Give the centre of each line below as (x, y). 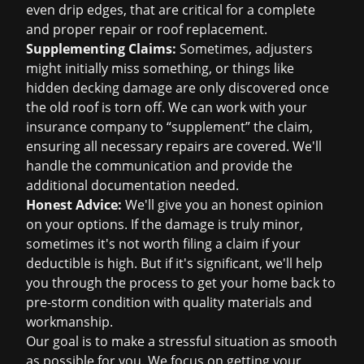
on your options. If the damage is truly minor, (165, 224)
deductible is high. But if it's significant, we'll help (174, 263)
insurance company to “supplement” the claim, (169, 127)
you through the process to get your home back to (181, 283)
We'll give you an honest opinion (223, 205)
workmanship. (69, 322)
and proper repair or (91, 29)
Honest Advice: (74, 205)
